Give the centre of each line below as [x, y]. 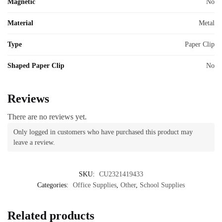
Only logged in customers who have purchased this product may [103, 132]
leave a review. [34, 142]
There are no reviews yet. [47, 116]
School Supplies [162, 185]
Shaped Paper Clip [36, 65]
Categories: [54, 185]
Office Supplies [95, 185]
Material [20, 23]
